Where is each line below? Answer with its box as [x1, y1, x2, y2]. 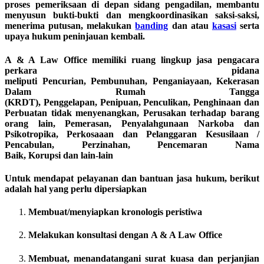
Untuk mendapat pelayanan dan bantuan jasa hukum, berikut [5, 173, 259, 183]
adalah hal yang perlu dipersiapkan [5, 183, 147, 194]
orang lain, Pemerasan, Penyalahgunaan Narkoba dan [5, 118, 259, 128]
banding [135, 21, 169, 31]
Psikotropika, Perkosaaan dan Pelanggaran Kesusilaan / [5, 128, 259, 139]
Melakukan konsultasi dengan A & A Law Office [28, 230, 222, 240]
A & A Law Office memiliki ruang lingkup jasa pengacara [5, 54, 259, 65]
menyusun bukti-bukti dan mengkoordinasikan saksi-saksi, [5, 10, 259, 21]
